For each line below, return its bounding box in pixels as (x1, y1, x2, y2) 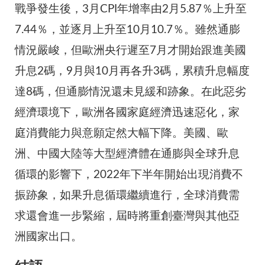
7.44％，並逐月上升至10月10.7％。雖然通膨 (15, 24, 240, 35)
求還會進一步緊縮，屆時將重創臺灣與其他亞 (15, 210, 240, 222)
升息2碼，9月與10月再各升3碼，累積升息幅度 (15, 65, 250, 77)
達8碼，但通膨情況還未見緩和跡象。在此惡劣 (15, 86, 246, 98)
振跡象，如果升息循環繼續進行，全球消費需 (15, 189, 240, 201)
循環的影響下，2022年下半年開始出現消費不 (15, 169, 243, 180)
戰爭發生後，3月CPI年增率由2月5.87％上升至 (15, 3, 247, 15)
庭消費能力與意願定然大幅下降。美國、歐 (15, 127, 228, 139)
